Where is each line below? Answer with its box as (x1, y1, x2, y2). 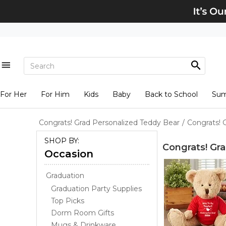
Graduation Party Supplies (51, 184, 142, 193)
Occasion (44, 148, 93, 160)
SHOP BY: (44, 136, 79, 145)
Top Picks (51, 196, 84, 205)
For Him (40, 90, 70, 99)
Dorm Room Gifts (51, 208, 114, 217)
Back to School (144, 90, 198, 99)
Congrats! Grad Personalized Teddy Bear (39, 118, 180, 127)
